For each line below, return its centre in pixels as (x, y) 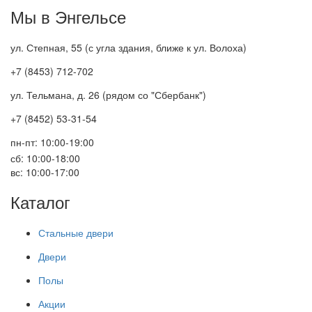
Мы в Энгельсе (68, 17)
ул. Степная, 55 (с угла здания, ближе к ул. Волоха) (128, 48)
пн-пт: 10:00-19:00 (52, 142)
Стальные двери (76, 233)
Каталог (40, 202)
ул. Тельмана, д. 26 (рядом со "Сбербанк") (108, 95)
